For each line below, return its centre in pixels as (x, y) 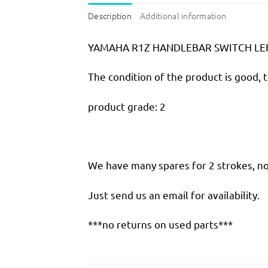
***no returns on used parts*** (160, 224)
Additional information (183, 16)
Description (110, 16)
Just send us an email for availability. (174, 194)
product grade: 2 (127, 106)
